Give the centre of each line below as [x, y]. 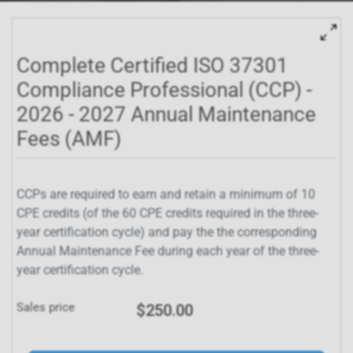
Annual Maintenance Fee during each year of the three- [168, 251]
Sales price [46, 307]
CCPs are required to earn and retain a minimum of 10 [166, 194]
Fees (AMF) [69, 139]
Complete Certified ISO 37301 [152, 65]
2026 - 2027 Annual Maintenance [166, 114]
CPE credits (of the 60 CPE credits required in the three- [167, 213]
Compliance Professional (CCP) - [164, 90]
